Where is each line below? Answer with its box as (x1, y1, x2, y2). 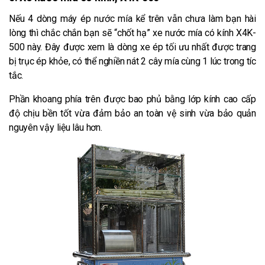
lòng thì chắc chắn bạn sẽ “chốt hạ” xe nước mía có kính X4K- (9, 27, 256, 39)
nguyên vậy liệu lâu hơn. (9, 122, 105, 134)
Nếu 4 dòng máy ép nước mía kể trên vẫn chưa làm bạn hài (9, 13, 256, 25)
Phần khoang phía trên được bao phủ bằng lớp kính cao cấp (9, 93, 256, 105)
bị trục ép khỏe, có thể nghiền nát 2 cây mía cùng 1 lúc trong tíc (9, 56, 256, 67)
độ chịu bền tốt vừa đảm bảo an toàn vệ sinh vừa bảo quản (9, 108, 256, 119)
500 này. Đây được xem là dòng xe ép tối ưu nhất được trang (9, 41, 256, 53)
